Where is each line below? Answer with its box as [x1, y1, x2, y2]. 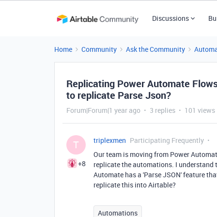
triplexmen [93, 136, 126, 145]
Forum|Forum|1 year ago [66, 106, 140, 115]
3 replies [150, 106, 175, 115]
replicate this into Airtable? [93, 180, 176, 189]
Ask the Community [126, 45, 185, 54]
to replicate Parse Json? [66, 89, 171, 102]
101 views [185, 106, 215, 115]
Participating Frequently [130, 136, 204, 145]
